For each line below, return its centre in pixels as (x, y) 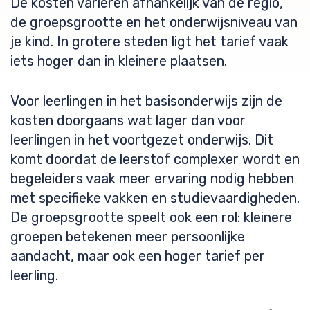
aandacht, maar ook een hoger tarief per (138, 256)
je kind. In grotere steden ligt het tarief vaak (149, 42)
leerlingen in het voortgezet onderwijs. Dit (142, 140)
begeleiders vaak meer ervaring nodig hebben (152, 179)
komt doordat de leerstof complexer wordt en (155, 159)
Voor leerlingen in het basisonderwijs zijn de (146, 101)
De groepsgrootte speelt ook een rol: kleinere (151, 217)
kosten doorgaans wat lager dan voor (128, 120)
